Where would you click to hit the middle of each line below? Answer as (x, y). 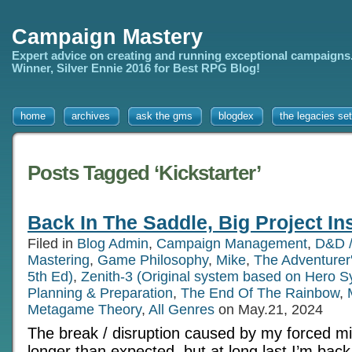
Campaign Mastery (107, 37)
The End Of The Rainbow (260, 293)
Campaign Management (232, 243)
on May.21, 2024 (269, 309)
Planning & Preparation (100, 293)
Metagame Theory (84, 309)
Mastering (59, 260)
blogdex (236, 116)
